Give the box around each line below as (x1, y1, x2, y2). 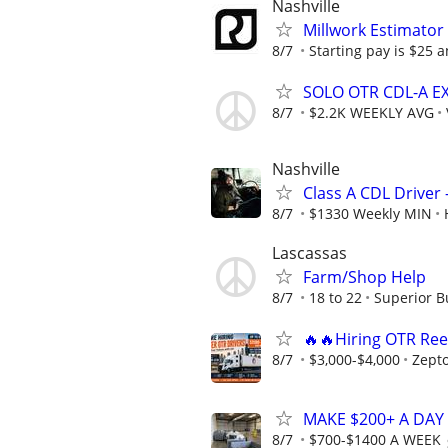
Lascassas (272, 242, 347, 265)
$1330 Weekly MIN (309, 204, 432, 224)
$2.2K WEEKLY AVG (309, 102, 434, 122)
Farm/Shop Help (303, 266, 426, 289)
